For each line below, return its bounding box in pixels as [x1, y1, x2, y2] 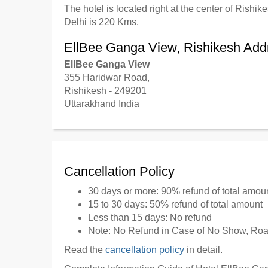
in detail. [184, 245, 223, 255]
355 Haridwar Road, [64, 72, 150, 83]
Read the [64, 245, 105, 255]
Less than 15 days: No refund [88, 212, 212, 223]
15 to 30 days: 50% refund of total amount [88, 199, 263, 209]
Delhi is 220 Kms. [64, 17, 139, 27]
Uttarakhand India [64, 99, 139, 109]
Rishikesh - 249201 [64, 86, 147, 96]
